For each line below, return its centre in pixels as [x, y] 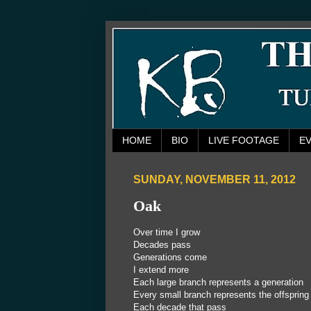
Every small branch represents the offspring [221, 295]
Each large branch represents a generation [218, 283]
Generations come [170, 258]
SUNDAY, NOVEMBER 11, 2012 [215, 179]
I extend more [161, 270]
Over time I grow [167, 233]
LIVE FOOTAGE [244, 141]
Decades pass [162, 245]
